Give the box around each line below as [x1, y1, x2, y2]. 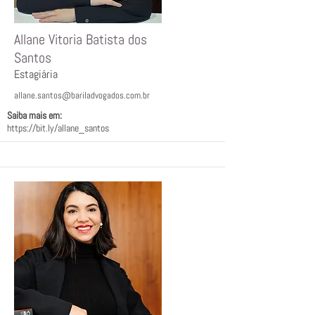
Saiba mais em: [7, 109, 62, 122]
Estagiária [14, 67, 58, 82]
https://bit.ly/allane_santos [7, 122, 109, 134]
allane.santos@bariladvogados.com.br [14, 89, 150, 101]
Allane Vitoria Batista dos [14, 30, 147, 49]
